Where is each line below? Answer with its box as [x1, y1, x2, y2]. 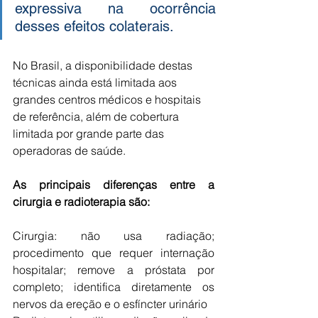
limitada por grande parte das [13, 126, 167, 141]
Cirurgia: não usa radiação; [13, 229, 214, 243]
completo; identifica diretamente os [13, 280, 214, 294]
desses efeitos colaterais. [15, 18, 177, 35]
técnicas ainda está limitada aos [13, 75, 180, 89]
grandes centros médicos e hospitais [13, 92, 204, 106]
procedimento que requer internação [13, 246, 214, 260]
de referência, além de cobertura [13, 109, 182, 124]
